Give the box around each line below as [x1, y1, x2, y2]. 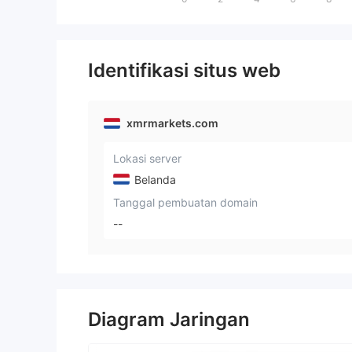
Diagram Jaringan [88, 308, 250, 332]
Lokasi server [113, 152, 181, 165]
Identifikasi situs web [88, 59, 280, 82]
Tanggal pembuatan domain [113, 195, 258, 209]
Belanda [131, 172, 176, 186]
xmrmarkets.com [126, 116, 218, 130]
